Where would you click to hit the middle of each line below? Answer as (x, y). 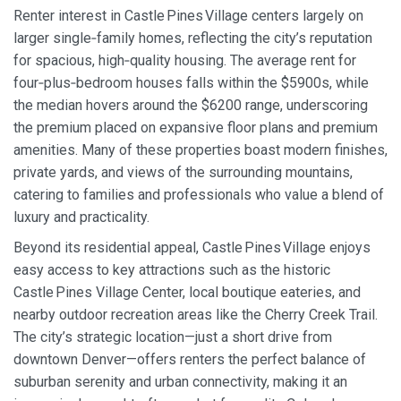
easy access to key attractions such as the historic (172, 269)
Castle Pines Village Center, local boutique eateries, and (187, 292)
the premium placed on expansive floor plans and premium (196, 128)
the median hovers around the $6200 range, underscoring (191, 106)
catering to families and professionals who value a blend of (199, 195)
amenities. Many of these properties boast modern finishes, (200, 150)
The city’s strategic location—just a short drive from (173, 337)
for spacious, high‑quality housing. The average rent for (185, 61)
